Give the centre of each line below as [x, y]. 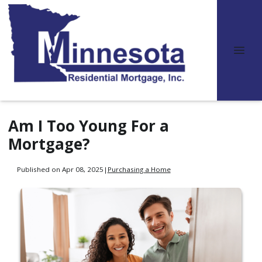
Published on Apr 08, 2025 [60, 169]
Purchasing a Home [139, 169]
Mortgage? [49, 144]
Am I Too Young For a [89, 126]
